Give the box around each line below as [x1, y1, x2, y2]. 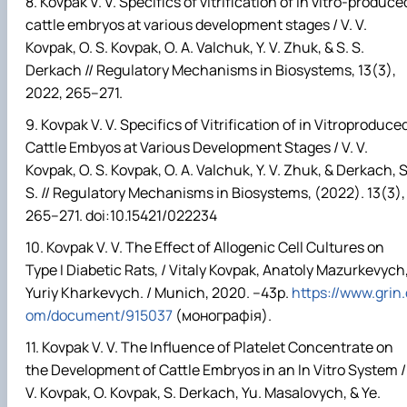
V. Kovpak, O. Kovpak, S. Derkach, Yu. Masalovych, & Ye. [25, 382, 381, 403]
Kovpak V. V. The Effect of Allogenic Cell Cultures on [46, 237, 384, 258]
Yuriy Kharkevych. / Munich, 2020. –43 [25, 283, 277, 303]
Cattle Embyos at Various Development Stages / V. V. [25, 136, 368, 157]
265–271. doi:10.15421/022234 [25, 204, 217, 225]
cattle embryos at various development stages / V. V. [25, 14, 367, 35]
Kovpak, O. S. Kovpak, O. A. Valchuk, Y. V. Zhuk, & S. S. [25, 36, 364, 57]
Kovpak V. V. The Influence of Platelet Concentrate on [42, 337, 393, 358]
